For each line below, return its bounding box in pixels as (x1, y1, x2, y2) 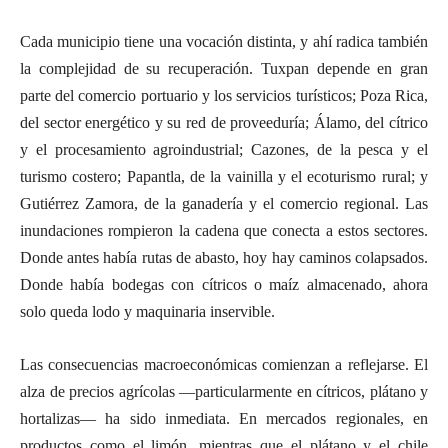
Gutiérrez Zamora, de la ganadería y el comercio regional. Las (20, 194, 428, 212)
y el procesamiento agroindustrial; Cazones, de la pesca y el (20, 140, 428, 158)
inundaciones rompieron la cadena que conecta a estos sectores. (20, 221, 428, 239)
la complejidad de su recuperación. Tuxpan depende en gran (20, 59, 428, 77)
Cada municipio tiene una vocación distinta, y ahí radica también (20, 32, 428, 50)
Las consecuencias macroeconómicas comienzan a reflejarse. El (20, 355, 428, 373)
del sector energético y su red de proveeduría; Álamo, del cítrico (20, 113, 428, 131)
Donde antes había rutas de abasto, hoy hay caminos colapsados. (20, 248, 428, 266)
